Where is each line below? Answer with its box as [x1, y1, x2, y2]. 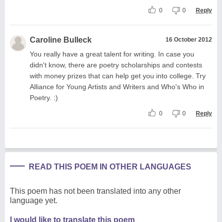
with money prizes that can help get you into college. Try [30, 71, 206, 80]
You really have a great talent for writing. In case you [30, 50, 194, 58]
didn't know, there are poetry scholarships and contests [30, 60, 202, 69]
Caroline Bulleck [30, 35, 92, 44]
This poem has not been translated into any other [10, 186, 181, 195]
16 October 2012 [166, 36, 212, 43]
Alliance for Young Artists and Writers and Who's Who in [30, 82, 204, 91]
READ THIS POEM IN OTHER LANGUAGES [29, 162, 191, 171]
